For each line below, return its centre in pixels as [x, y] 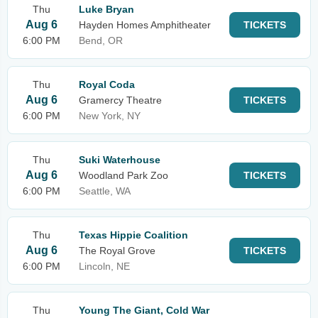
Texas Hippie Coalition [133, 235]
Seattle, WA [105, 191]
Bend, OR [101, 40]
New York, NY [110, 116]
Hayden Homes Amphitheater [145, 25]
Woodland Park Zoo [124, 175]
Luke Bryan [106, 9]
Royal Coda [107, 84]
